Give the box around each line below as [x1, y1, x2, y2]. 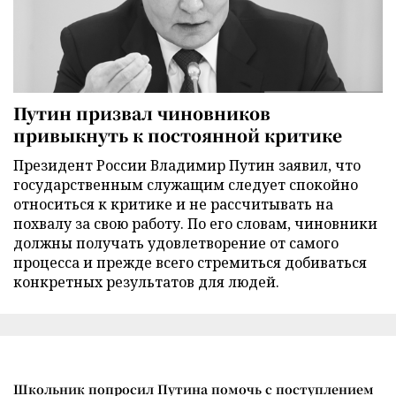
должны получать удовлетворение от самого [13, 233, 339, 254]
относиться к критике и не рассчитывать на [13, 194, 333, 215]
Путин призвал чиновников [13, 101, 270, 126]
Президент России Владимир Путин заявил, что [13, 156, 361, 176]
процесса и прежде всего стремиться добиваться [13, 253, 367, 273]
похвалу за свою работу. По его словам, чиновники [13, 214, 377, 234]
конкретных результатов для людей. [13, 272, 279, 293]
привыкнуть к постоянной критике [13, 123, 342, 148]
